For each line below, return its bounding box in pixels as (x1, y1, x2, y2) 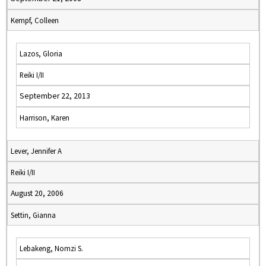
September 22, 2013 (20, 91, 90, 101)
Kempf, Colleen (11, 15, 59, 25)
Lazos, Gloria (20, 49, 62, 58)
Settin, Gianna (11, 210, 56, 220)
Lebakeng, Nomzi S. (20, 243, 83, 253)
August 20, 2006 (11, 188, 64, 198)
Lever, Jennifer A (11, 146, 62, 156)
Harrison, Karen (20, 113, 69, 122)
